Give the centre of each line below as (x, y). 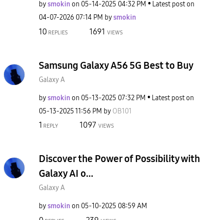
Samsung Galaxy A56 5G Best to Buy (116, 65)
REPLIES (57, 32)
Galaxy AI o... (66, 173)
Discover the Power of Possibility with (119, 159)
